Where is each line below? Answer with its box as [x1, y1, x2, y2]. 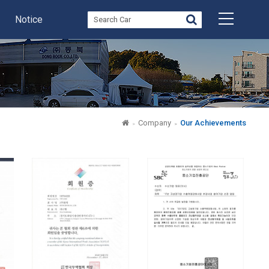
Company [138, 118, 171, 127]
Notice [14, 14, 43, 25]
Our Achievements [180, 118, 246, 127]
